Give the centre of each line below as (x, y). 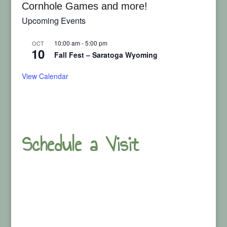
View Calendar (45, 76)
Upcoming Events (53, 20)
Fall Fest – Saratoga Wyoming (106, 54)
